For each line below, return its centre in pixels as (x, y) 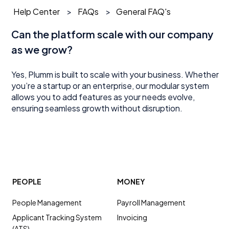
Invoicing (132, 217)
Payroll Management (151, 202)
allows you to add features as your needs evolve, (103, 97)
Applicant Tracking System (57, 217)
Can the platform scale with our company (112, 34)
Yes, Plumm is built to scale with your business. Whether (115, 74)
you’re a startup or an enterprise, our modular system (110, 85)
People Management (47, 202)
